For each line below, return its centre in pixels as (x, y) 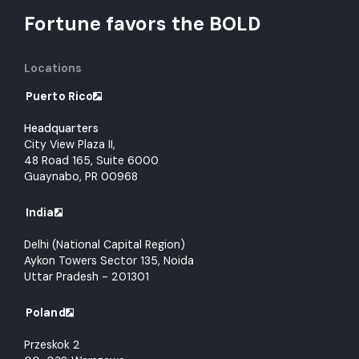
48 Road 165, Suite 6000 (91, 161)
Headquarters (61, 129)
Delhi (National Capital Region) (105, 245)
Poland (46, 313)
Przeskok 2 (52, 345)
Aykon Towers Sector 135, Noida (109, 261)
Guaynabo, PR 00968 (81, 177)
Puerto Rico (60, 97)
